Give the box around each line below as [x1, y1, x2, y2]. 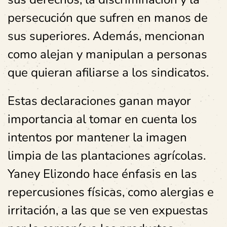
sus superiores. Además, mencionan [8, 28, 205, 45]
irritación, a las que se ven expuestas [8, 202, 208, 219]
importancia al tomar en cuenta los [8, 111, 197, 128]
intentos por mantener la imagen [8, 129, 187, 146]
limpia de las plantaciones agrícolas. [8, 147, 206, 164]
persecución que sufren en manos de [8, 10, 208, 26]
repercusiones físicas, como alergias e [8, 184, 214, 201]
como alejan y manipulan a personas [8, 46, 207, 63]
